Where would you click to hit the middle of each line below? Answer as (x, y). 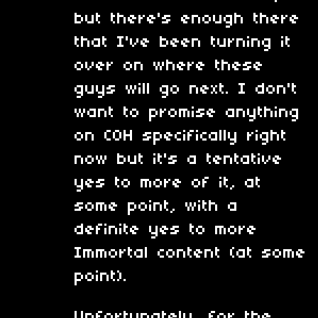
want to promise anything (187, 113)
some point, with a (157, 207)
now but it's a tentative (179, 160)
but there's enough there (187, 20)
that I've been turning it (183, 43)
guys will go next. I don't (186, 90)
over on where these (169, 66)
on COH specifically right (181, 137)
